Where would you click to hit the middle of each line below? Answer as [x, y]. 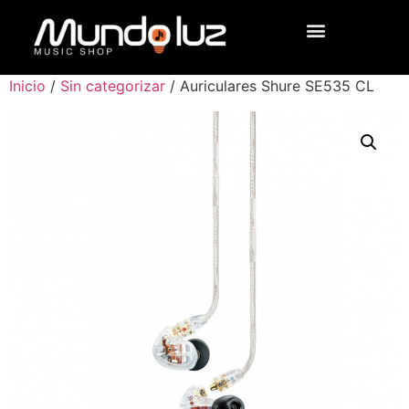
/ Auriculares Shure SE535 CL [270, 85]
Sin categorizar [113, 85]
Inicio [27, 85]
